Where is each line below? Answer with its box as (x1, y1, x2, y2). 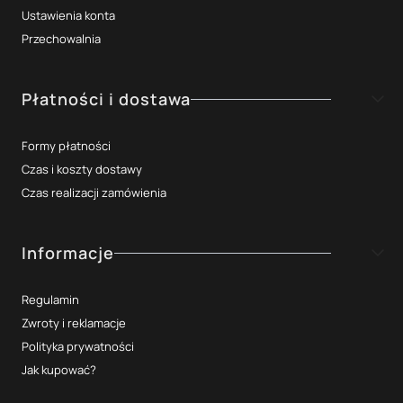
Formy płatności (22, 137, 111, 154)
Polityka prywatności (22, 337, 134, 354)
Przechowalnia (22, 30, 101, 47)
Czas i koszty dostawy (22, 160, 142, 177)
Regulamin (22, 291, 79, 308)
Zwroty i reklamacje (22, 314, 126, 331)
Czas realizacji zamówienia (22, 184, 166, 201)
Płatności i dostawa (22, 87, 191, 110)
